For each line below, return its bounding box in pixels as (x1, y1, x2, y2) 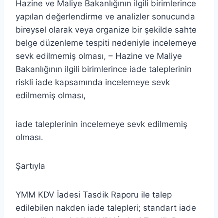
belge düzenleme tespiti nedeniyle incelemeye (16, 37, 197, 48)
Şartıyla (16, 161, 45, 171)
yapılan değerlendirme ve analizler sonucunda (16, 11, 195, 21)
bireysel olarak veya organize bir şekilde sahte (16, 24, 197, 35)
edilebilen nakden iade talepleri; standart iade (16, 202, 196, 213)
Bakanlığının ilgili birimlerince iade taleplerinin (16, 64, 192, 74)
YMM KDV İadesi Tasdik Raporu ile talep (16, 189, 172, 200)
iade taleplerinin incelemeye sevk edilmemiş (16, 119, 187, 129)
